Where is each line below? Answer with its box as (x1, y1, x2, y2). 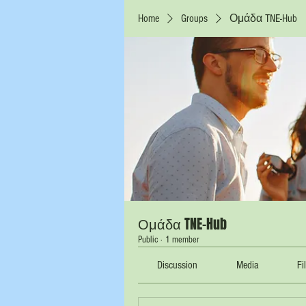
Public (138, 234, 158, 245)
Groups (181, 12, 208, 25)
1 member (165, 234, 199, 245)
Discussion (157, 259, 198, 271)
